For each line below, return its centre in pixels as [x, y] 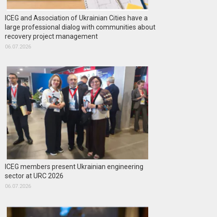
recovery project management [51, 36]
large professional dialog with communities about [80, 27]
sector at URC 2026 [34, 176]
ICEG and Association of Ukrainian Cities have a [76, 18]
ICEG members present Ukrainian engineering [74, 167]
